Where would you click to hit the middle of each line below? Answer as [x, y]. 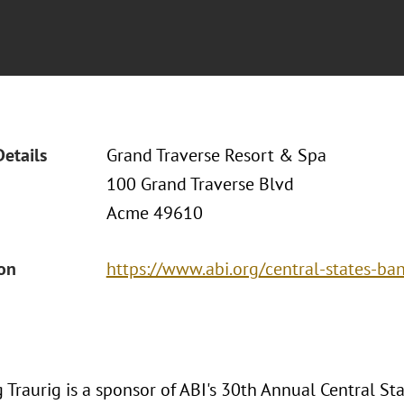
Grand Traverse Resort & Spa [216, 155]
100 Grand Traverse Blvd [200, 184]
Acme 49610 [154, 213]
